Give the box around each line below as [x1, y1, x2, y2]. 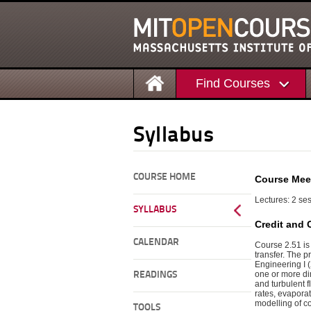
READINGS [133, 270, 177, 280]
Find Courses [195, 76, 270, 90]
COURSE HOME [133, 172, 196, 183]
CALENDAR [133, 237, 179, 248]
